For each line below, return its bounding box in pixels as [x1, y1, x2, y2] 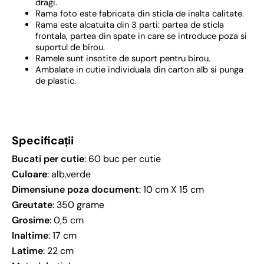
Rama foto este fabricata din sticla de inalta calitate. [35, 8, 244, 20]
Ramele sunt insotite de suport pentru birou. [35, 52, 210, 65]
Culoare [12, 168, 47, 181]
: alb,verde [47, 168, 91, 181]
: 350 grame [52, 199, 104, 212]
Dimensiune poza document [12, 183, 139, 196]
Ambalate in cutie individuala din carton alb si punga [35, 64, 243, 76]
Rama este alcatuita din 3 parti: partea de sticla [35, 19, 224, 31]
